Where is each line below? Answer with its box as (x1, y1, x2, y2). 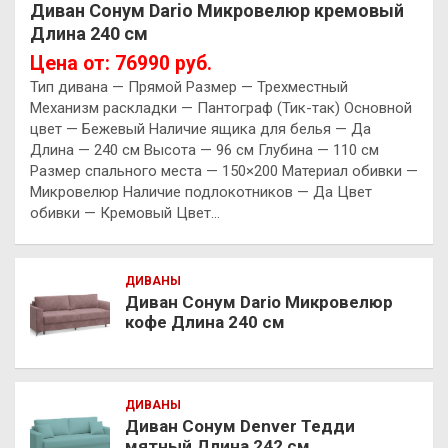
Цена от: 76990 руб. (30, 51, 212, 75)
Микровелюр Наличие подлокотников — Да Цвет (30, 182, 372, 201)
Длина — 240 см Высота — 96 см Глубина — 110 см (30, 140, 379, 159)
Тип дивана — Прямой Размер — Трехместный (30, 77, 348, 96)
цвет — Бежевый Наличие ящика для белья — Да (30, 119, 371, 138)
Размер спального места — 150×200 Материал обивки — (30, 161, 418, 180)
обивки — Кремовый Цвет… (30, 203, 220, 222)
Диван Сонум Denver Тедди (125, 415, 355, 436)
